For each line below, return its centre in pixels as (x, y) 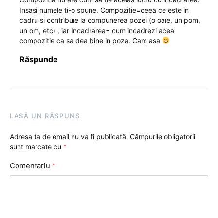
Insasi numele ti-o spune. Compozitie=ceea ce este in (104, 10)
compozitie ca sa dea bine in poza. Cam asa (91, 41)
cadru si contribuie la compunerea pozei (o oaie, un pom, (110, 20)
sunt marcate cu (36, 147)
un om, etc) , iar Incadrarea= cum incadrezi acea (97, 31)
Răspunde (39, 60)
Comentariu (31, 166)
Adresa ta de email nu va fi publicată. (69, 137)
